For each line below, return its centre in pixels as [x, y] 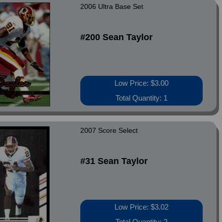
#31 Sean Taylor [114, 161]
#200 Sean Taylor [117, 37]
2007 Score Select [109, 130]
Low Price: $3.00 [142, 83]
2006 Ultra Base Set [112, 6]
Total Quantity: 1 [142, 98]
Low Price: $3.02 [142, 207]
